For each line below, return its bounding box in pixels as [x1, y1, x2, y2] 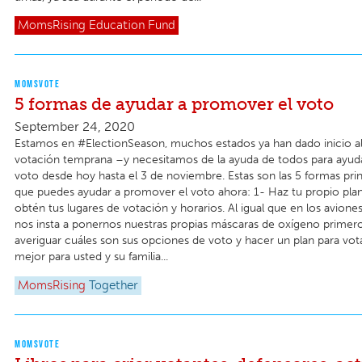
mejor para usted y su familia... [15, 250, 168, 264]
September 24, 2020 [15, 119, 135, 135]
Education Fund [89, 20, 175, 32]
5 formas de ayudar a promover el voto [15, 94, 334, 115]
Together [89, 280, 138, 292]
